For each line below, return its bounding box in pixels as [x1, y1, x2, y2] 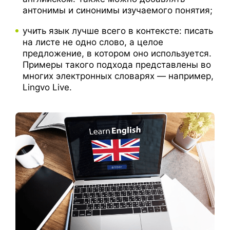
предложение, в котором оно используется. [23, 48, 212, 59]
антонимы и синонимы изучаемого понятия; [23, 5, 213, 15]
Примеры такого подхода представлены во [23, 59, 211, 70]
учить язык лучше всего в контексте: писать [23, 25, 213, 36]
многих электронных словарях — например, [23, 70, 214, 81]
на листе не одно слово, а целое [23, 36, 163, 47]
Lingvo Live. [23, 82, 72, 92]
